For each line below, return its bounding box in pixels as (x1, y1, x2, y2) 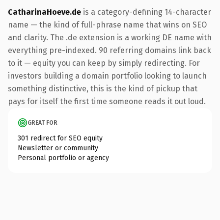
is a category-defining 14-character (81, 7, 211, 17)
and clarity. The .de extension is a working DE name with (8, 32, 212, 42)
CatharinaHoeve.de (8, 7, 81, 17)
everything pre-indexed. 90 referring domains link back (8, 45, 211, 55)
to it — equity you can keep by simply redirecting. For (8, 58, 200, 68)
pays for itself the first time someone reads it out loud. (8, 96, 206, 106)
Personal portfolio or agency (18, 153, 109, 162)
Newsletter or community (18, 143, 98, 152)
